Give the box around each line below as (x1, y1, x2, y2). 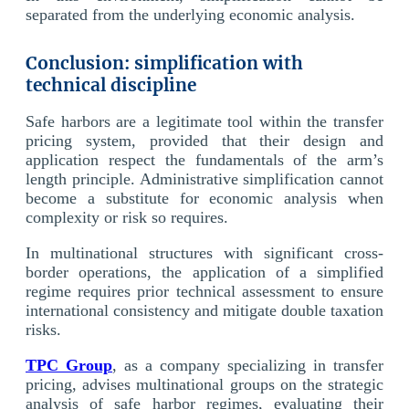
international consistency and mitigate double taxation (26, 300, 383, 320)
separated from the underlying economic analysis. (26, 5, 355, 24)
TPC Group (26, 355, 112, 374)
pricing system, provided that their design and (26, 131, 383, 150)
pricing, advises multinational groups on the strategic (26, 374, 383, 393)
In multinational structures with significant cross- (26, 243, 383, 262)
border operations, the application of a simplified (26, 262, 383, 281)
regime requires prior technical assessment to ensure (26, 281, 383, 300)
